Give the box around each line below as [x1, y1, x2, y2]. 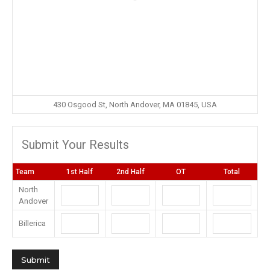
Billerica [19, 219, 46, 228]
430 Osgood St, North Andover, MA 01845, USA [53, 100, 217, 109]
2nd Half [116, 168, 145, 176]
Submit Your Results [22, 137, 129, 152]
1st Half [66, 168, 93, 176]
